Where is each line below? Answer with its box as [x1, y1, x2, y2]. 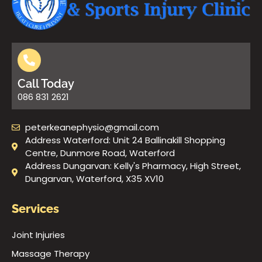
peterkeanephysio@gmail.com [25, 121, 159, 134]
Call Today [18, 77, 74, 91]
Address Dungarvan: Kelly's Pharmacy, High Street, [25, 160, 241, 173]
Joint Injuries [12, 229, 65, 242]
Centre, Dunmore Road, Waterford [25, 147, 175, 160]
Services [12, 202, 59, 216]
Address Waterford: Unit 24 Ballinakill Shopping [25, 134, 225, 147]
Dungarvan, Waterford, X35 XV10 [25, 173, 164, 185]
